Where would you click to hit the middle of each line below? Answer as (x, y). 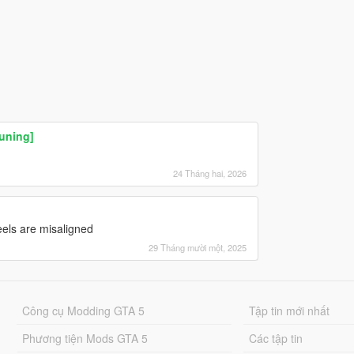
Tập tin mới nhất (290, 310)
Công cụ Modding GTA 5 (83, 310)
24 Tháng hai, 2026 (209, 173)
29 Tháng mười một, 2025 (197, 247)
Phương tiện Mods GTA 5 (85, 338)
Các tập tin (276, 338)
